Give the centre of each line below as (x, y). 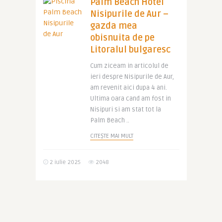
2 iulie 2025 (64, 162)
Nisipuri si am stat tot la (125, 110)
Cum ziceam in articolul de (129, 66)
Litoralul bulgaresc (130, 50)
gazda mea (113, 26)
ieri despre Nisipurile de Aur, (132, 77)
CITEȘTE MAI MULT (111, 136)
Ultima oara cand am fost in (130, 99)
